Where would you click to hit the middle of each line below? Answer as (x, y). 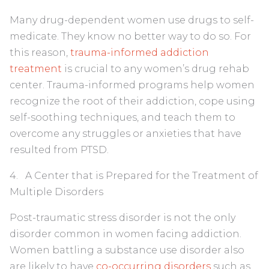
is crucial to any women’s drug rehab (156, 68)
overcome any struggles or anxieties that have (125, 133)
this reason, (40, 52)
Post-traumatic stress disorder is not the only (122, 217)
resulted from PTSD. (59, 150)
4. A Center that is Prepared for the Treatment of (134, 175)
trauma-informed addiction (140, 52)
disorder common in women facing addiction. (125, 234)
